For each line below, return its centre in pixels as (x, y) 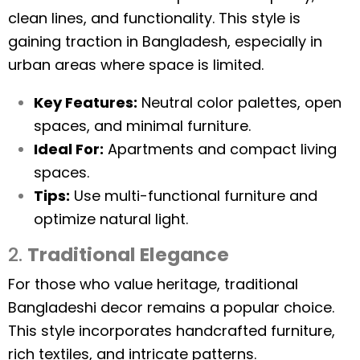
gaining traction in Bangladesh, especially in (165, 41)
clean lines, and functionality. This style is (154, 18)
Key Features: (86, 102)
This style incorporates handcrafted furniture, (172, 331)
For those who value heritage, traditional (153, 284)
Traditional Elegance (128, 254)
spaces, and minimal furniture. (142, 126)
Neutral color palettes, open (239, 102)
